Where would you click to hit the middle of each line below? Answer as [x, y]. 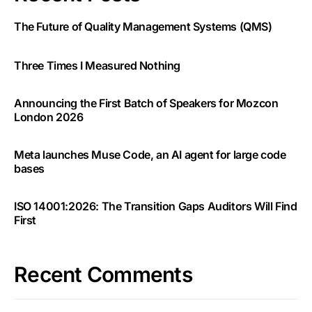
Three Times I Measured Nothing [97, 65]
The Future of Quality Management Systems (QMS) [143, 26]
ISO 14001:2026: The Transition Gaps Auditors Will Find [156, 206]
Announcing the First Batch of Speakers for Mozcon [146, 103]
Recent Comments [103, 274]
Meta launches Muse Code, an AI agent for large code [150, 155]
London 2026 [49, 117]
